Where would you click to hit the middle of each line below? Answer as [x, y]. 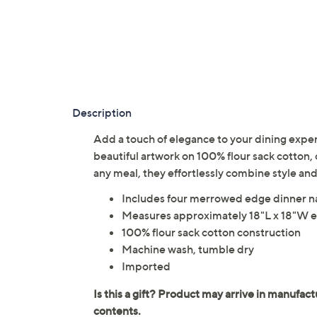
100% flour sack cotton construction [211, 232]
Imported [146, 266]
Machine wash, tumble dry [188, 249]
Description [102, 113]
